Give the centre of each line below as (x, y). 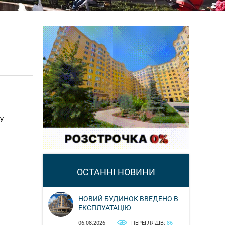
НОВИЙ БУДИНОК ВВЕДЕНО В (128, 199)
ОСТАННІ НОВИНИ (116, 172)
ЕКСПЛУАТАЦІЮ (105, 208)
